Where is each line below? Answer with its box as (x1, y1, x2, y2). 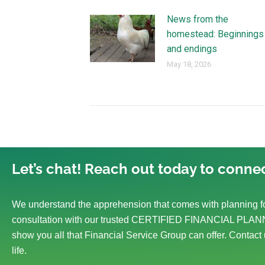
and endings (167, 43, 217, 54)
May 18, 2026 (167, 60, 211, 69)
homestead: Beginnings (167, 28, 264, 40)
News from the (167, 14, 228, 25)
